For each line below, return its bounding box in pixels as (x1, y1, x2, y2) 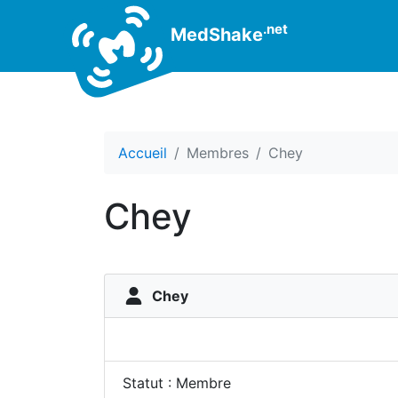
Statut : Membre (123, 374, 231, 392)
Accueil (118, 144, 167, 162)
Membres (187, 144, 249, 162)
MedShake (166, 23, 263, 45)
